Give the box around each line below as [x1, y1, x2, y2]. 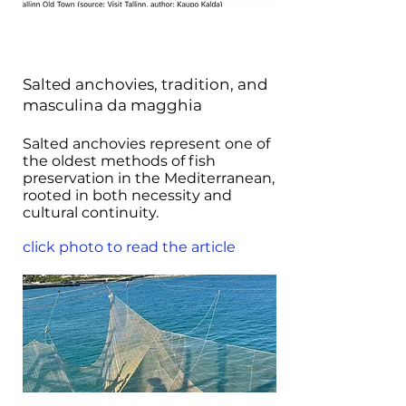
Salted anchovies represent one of [23, 135, 270, 152]
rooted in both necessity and [23, 187, 232, 204]
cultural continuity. [23, 204, 169, 221]
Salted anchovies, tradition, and [23, 75, 268, 93]
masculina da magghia [23, 96, 202, 114]
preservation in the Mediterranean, [23, 169, 275, 187]
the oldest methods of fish [23, 152, 216, 169]
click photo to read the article [23, 238, 236, 256]
